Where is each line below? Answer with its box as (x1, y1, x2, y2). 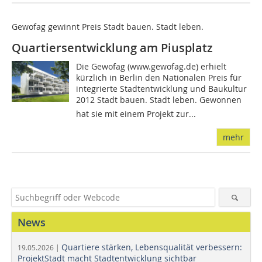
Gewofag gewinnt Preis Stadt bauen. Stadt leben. (12, 21, 204, 33)
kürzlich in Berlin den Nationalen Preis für (76, 72, 242, 84)
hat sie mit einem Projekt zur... (76, 108, 196, 120)
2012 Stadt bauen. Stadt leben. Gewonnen (76, 94, 242, 106)
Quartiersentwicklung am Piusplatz (12, 40, 213, 56)
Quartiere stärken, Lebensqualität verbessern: (61, 242, 242, 253)
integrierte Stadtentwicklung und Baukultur (76, 83, 247, 95)
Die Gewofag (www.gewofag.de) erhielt (76, 61, 227, 73)
